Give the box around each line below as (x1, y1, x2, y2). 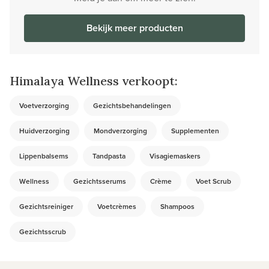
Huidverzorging (19, 125, 70, 136)
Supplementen (171, 125, 219, 136)
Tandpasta (92, 150, 125, 161)
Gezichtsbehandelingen (93, 100, 171, 110)
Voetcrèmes (97, 201, 136, 211)
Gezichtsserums (73, 175, 126, 186)
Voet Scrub (196, 175, 231, 186)
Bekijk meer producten (86, 20, 183, 35)
